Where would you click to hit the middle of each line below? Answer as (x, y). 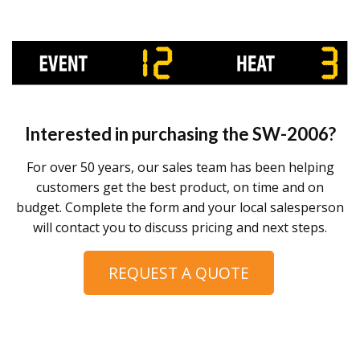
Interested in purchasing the (138, 134)
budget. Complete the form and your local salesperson (180, 208)
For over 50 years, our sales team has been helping (180, 168)
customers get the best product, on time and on (180, 188)
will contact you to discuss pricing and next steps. (180, 228)
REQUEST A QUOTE (178, 273)
